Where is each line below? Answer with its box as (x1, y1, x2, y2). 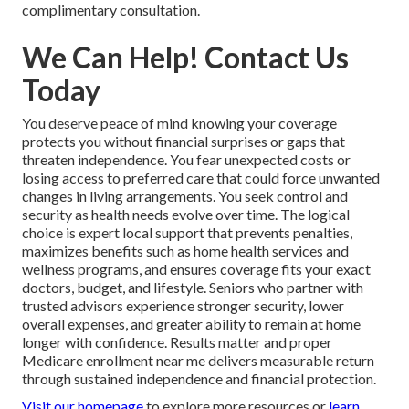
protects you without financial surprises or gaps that (22, 132, 345, 151)
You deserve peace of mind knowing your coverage (22, 114, 337, 132)
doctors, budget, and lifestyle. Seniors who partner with (22, 278, 363, 297)
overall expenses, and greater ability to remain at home (22, 315, 361, 333)
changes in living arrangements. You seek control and (22, 187, 348, 205)
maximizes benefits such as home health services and (22, 242, 349, 260)
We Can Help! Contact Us (22, 39, 349, 76)
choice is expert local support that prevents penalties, (22, 224, 352, 242)
